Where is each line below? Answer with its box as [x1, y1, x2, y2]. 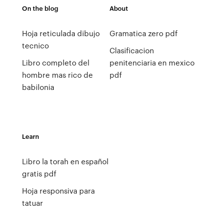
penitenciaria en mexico [109, 57, 195, 68]
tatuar [22, 197, 43, 208]
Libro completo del [22, 57, 89, 68]
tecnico [22, 40, 49, 51]
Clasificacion [109, 45, 154, 56]
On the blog [22, 3, 58, 13]
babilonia [22, 82, 54, 92]
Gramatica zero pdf [109, 28, 177, 39]
